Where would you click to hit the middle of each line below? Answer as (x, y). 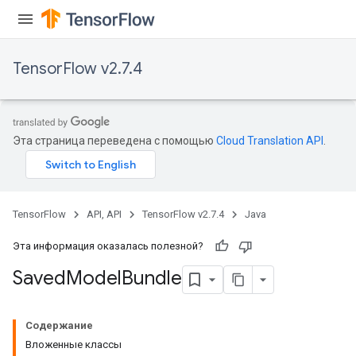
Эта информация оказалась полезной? (108, 246)
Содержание (59, 325)
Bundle (152, 279)
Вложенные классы (74, 344)
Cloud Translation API (270, 141)
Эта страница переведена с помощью (114, 141)
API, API (104, 214)
